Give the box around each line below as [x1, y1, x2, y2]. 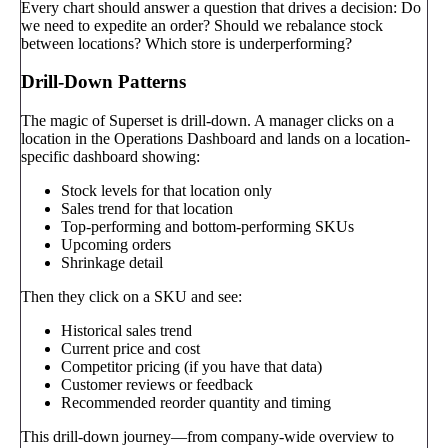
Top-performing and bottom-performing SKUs [61, 217, 354, 235]
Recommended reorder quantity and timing [61, 393, 331, 411]
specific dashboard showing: [21, 147, 200, 165]
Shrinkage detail [61, 253, 163, 271]
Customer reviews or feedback [61, 375, 253, 393]
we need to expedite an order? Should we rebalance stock [21, 16, 383, 34]
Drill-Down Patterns [21, 71, 186, 93]
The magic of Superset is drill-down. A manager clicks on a [21, 111, 394, 129]
